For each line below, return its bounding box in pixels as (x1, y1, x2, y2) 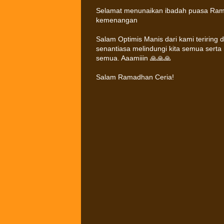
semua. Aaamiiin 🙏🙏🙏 (96, 54, 171, 62)
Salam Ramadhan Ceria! (96, 73, 174, 81)
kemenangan (96, 16, 137, 24)
